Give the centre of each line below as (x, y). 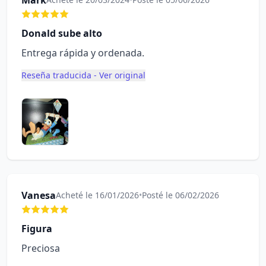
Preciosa (41, 248)
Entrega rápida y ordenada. (83, 53)
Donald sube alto (62, 33)
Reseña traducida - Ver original (83, 75)
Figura (37, 229)
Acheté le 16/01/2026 (97, 195)
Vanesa (39, 195)
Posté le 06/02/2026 (180, 195)
